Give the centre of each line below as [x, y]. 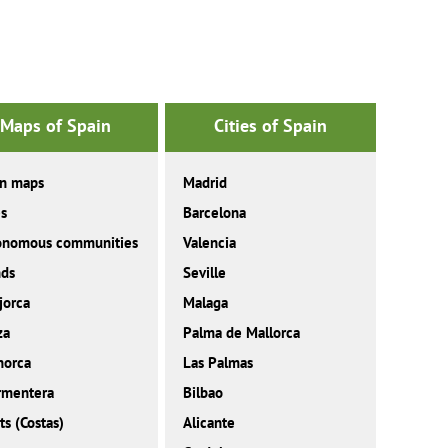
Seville [204, 273]
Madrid [204, 183]
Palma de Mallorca [241, 333]
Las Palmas [217, 363]
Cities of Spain [270, 126]
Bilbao [202, 393]
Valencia [209, 243]
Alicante [208, 423]
